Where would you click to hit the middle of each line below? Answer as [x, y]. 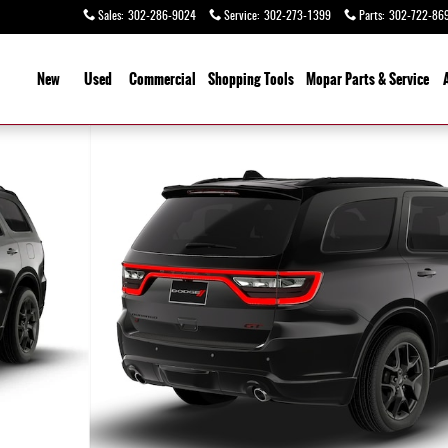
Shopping [236, 79]
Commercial [162, 79]
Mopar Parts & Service [367, 79]
